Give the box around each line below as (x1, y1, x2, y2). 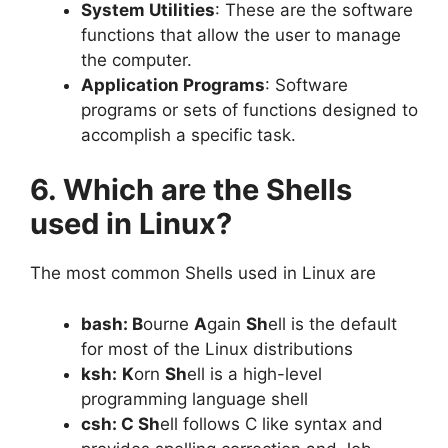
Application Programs (81, 74, 265, 95)
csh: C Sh (81, 413, 160, 434)
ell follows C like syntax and (160, 413, 383, 434)
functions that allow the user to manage (81, 24, 401, 45)
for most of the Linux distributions (81, 338, 353, 359)
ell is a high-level (187, 363, 322, 384)
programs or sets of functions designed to (81, 99, 418, 120)
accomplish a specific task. (81, 124, 296, 145)
